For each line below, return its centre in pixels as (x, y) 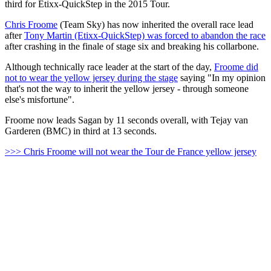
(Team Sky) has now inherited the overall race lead (155, 24)
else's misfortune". (40, 99)
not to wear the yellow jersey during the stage (91, 77)
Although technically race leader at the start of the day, (109, 67)
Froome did (236, 67)
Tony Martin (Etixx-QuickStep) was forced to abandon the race (145, 35)
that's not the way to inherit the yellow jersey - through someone (127, 88)
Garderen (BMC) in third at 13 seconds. (81, 131)
